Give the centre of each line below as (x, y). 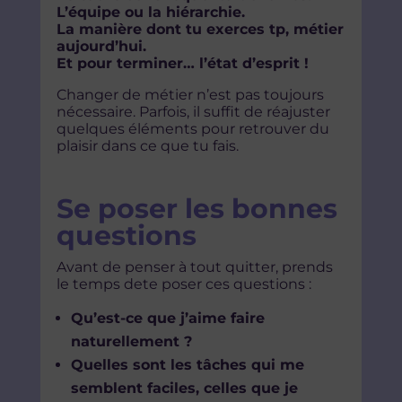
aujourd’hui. (101, 47)
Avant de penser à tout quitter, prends (194, 267)
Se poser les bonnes (197, 209)
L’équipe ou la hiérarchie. (150, 13)
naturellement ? (131, 342)
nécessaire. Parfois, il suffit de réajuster (193, 112)
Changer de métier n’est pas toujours (190, 95)
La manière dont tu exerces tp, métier (200, 30)
